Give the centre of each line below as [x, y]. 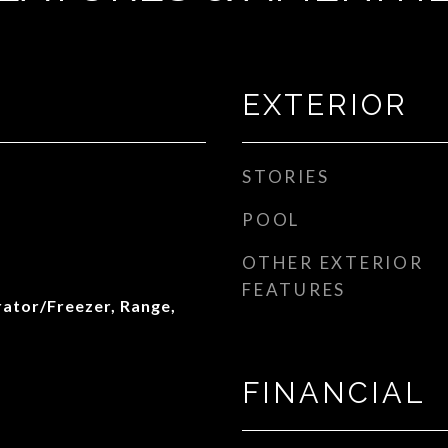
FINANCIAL [334, 393]
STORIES [286, 176]
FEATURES [294, 289]
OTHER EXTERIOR [333, 262]
